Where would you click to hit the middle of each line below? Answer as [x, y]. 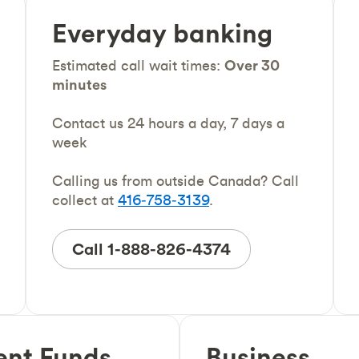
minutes [79, 85]
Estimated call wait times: [138, 65]
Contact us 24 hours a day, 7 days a [168, 123]
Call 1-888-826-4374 [151, 249]
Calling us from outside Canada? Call [175, 181]
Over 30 [252, 65]
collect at [85, 200]
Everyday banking [162, 33]
